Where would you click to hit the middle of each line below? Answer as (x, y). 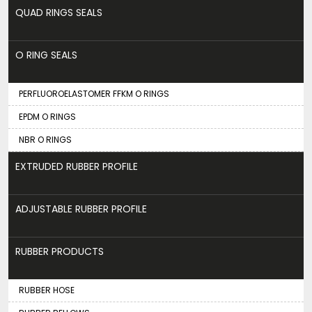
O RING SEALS (46, 55)
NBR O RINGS (45, 139)
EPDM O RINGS (47, 116)
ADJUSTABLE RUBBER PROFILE (81, 209)
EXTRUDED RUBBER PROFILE (77, 166)
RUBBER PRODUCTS (60, 251)
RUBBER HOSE (47, 290)
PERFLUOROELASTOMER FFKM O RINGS (94, 93)
